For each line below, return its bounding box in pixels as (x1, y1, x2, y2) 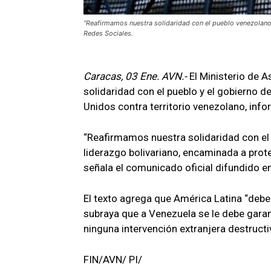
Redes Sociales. (83, 28, 133, 38)
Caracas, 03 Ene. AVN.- (83, 70, 189, 82)
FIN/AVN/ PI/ (83, 253, 142, 266)
